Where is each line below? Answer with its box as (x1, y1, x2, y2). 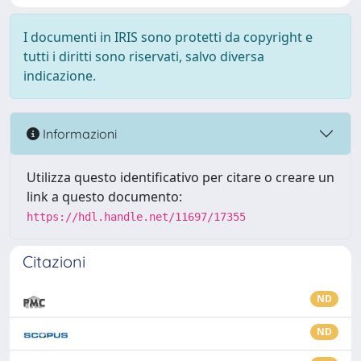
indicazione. (23, 67, 96, 85)
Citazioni (23, 251, 85, 272)
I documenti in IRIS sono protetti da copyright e (23, 28, 313, 46)
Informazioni (39, 125, 117, 142)
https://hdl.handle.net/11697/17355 (27, 210, 246, 223)
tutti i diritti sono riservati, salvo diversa (23, 48, 264, 65)
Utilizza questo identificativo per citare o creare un (27, 168, 334, 186)
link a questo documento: (27, 188, 182, 205)
